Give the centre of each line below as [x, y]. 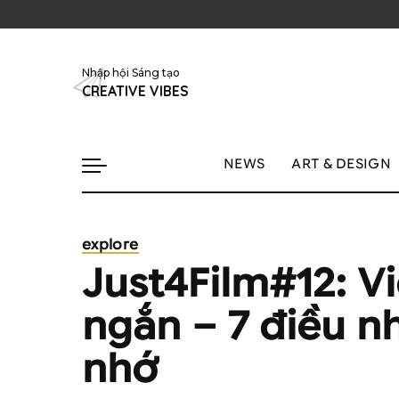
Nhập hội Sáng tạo [131, 73]
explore [110, 244]
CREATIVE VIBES [135, 91]
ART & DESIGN [341, 164]
